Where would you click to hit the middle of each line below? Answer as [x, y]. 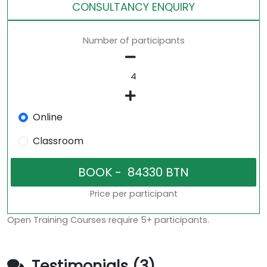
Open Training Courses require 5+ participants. [108, 220]
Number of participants [133, 41]
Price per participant [133, 194]
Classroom [58, 141]
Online [47, 117]
